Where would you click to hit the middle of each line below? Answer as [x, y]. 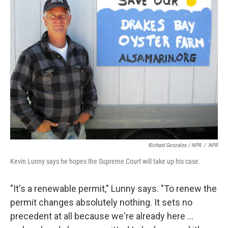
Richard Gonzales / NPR [175, 145]
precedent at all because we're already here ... [102, 216]
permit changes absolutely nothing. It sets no [101, 202]
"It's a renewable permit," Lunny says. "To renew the [113, 189]
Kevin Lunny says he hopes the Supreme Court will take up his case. [105, 161]
